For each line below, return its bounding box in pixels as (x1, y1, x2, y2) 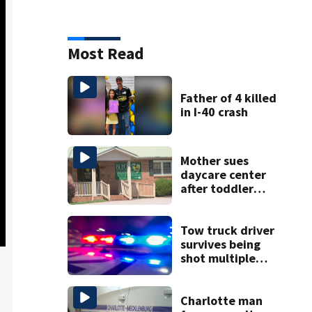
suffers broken (180, 194, 260, 210)
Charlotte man (180, 292, 263, 309)
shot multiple (180, 250, 256, 267)
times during (180, 264, 252, 281)
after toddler (180, 180, 253, 196)
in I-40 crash (180, 103, 248, 120)
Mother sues (180, 152, 249, 169)
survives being (180, 236, 260, 253)
